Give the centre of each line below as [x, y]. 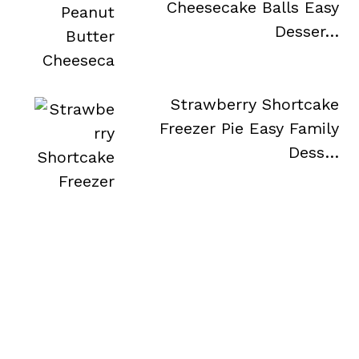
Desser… [307, 31]
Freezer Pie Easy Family [249, 128]
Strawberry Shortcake [254, 104]
